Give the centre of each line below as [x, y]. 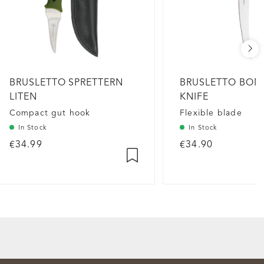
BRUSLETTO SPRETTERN [66, 83]
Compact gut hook [50, 113]
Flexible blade [211, 113]
